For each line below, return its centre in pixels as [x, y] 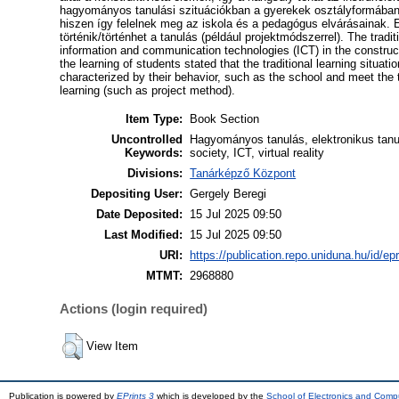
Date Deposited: [140, 215]
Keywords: [154, 153]
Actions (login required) [134, 308]
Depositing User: [137, 194]
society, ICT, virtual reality [257, 153]
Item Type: [155, 119]
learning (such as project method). [148, 90]
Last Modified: [144, 235]
